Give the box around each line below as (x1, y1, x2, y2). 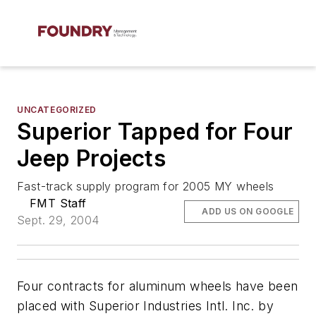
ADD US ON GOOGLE (202, 206, 294, 217)
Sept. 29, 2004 (17, 213, 99, 227)
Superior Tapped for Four (17, 118, 293, 145)
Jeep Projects (17, 145, 166, 172)
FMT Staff (30, 196, 87, 210)
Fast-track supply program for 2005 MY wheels (17, 179, 274, 193)
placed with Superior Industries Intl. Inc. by (17, 298, 274, 313)
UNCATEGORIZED (17, 104, 97, 115)
